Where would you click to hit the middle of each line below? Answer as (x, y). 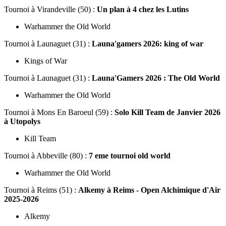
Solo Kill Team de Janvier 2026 (167, 112)
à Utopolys (22, 121)
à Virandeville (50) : (64, 9)
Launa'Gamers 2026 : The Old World (156, 78)
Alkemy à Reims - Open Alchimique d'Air (149, 190)
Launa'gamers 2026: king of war (148, 43)
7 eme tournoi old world (130, 155)
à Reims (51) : (55, 190)
